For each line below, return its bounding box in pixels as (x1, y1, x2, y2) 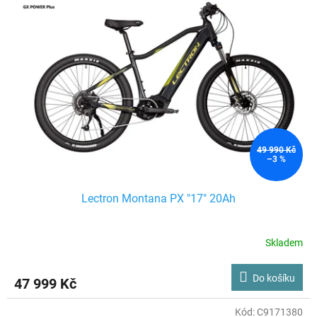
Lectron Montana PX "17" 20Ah (81, 191, 236, 205)
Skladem (265, 237, 303, 249)
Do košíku (253, 272, 295, 284)
